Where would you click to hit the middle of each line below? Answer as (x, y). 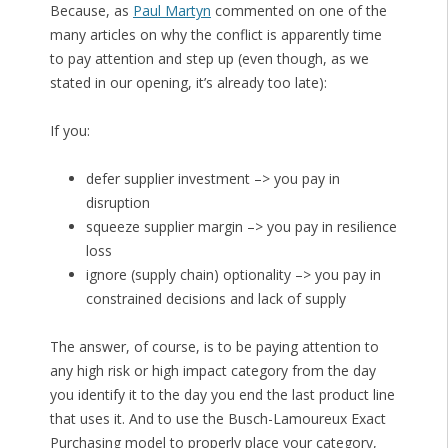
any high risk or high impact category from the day (212, 371)
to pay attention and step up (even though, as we (209, 59)
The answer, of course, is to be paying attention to (214, 347)
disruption (117, 203)
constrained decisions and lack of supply (215, 299)
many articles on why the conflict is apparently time (215, 35)
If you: (69, 131)
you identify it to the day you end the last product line (222, 395)
